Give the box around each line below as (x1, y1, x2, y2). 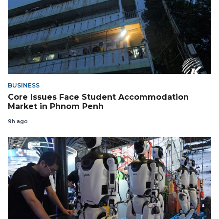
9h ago (8, 118, 28, 125)
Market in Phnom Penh (8, 101, 104, 111)
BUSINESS (8, 82, 40, 89)
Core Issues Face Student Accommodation (8, 92, 189, 102)
